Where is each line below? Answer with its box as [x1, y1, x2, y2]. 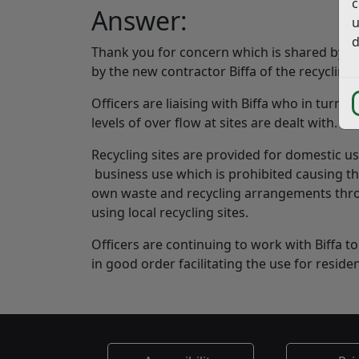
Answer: [91, 3, 188, 38]
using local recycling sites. [91, 204, 248, 221]
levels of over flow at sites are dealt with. [91, 114, 337, 131]
